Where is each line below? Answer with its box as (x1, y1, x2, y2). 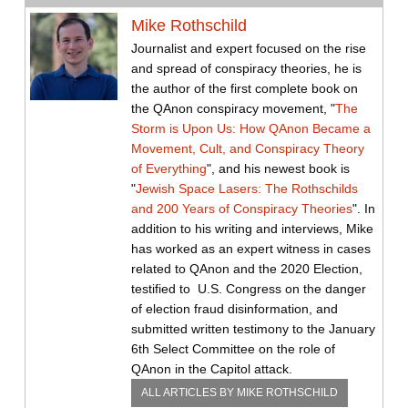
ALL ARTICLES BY (140, 385, 237, 399)
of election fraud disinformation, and (130, 301, 338, 316)
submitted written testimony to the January (130, 321, 375, 336)
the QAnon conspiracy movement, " (130, 100, 335, 116)
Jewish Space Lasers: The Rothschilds (135, 180, 358, 196)
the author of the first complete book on (130, 80, 358, 96)
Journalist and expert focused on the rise (130, 40, 366, 56)
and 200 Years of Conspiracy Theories (130, 200, 352, 216)
